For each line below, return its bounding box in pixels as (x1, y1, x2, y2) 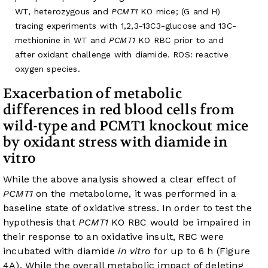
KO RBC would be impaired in (108, 217, 251, 229)
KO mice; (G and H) (138, 7, 221, 17)
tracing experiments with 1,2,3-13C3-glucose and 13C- (15, 21, 236, 31)
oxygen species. (15, 64, 80, 74)
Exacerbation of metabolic (3, 85, 182, 103)
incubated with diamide (3, 245, 118, 257)
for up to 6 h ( (150, 245, 220, 257)
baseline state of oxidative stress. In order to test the (3, 202, 252, 214)
